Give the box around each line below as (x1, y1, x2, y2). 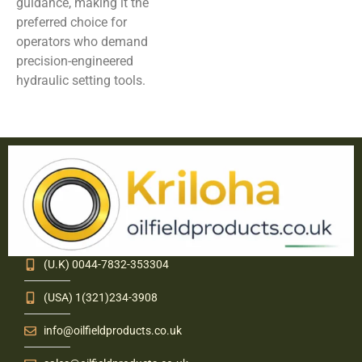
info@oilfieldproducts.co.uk (43, 323, 182, 337)
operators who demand (16, 34, 148, 49)
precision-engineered (16, 53, 133, 69)
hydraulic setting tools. (16, 73, 145, 88)
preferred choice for (16, 15, 127, 30)
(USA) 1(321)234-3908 (43, 290, 158, 304)
